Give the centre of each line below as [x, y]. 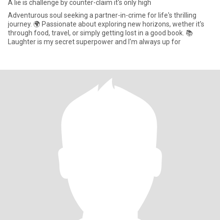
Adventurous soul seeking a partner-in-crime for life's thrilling [102, 15]
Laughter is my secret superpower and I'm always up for [94, 42]
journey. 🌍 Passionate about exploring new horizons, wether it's [106, 24]
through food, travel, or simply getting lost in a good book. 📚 [100, 33]
